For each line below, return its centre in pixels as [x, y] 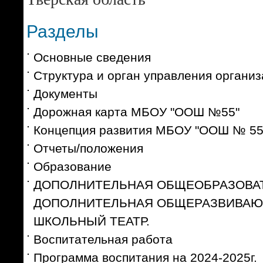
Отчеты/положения [88, 148]
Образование [72, 166]
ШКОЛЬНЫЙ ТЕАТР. [91, 221]
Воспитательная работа [103, 239]
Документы [65, 93]
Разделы [62, 31]
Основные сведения [92, 57]
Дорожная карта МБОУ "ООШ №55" [136, 112]
